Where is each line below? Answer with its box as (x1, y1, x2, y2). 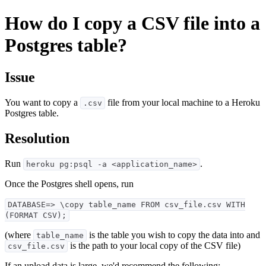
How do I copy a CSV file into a (5, 12, 260, 34)
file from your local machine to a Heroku (105, 97, 260, 107)
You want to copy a (5, 97, 80, 107)
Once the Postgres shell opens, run (5, 178, 134, 189)
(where (5, 229, 33, 240)
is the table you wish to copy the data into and (87, 229, 260, 240)
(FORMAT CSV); (5, 210, 66, 220)
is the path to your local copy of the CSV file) (68, 240, 240, 251)
